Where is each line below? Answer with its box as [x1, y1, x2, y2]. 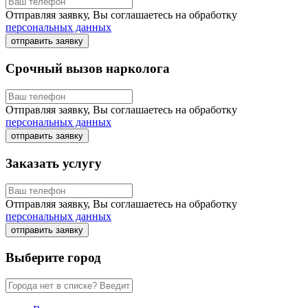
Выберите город [5, 250, 101, 265]
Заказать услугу [5, 155, 102, 170]
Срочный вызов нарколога [5, 61, 170, 76]
